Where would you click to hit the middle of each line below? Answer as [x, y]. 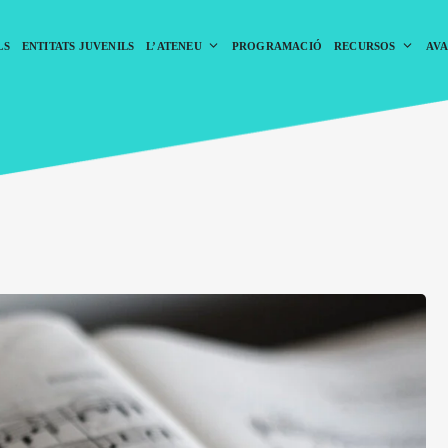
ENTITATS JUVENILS [78, 45]
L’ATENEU [174, 45]
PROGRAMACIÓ [276, 45]
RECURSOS [364, 45]
